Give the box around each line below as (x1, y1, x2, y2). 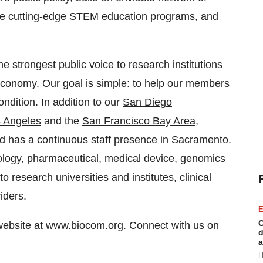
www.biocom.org (46, 220, 123, 231)
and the (41, 115, 82, 127)
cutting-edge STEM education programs (8, 11, 195, 22)
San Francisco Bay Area (82, 115, 195, 127)
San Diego (123, 96, 172, 108)
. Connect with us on (123, 220, 219, 231)
